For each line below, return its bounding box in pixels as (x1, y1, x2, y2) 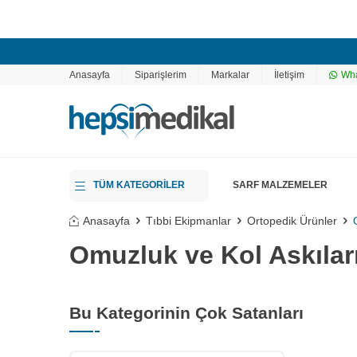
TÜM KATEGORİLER (93, 179, 185, 190)
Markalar (211, 69, 249, 80)
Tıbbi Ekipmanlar (146, 214, 231, 227)
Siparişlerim (135, 69, 186, 80)
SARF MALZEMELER (233, 179, 328, 190)
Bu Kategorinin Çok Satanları (69, 304, 304, 322)
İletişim (274, 69, 304, 80)
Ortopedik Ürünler (247, 214, 337, 227)
